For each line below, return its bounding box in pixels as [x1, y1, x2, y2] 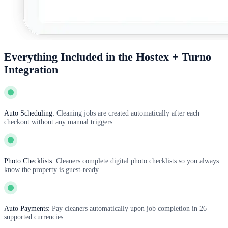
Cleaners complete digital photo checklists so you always [56, 156, 219, 165]
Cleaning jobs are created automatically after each [56, 108, 199, 117]
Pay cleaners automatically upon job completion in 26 [52, 204, 207, 213]
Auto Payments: [4, 204, 50, 213]
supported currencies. [4, 213, 65, 221]
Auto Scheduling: [4, 108, 54, 117]
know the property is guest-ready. [4, 165, 100, 174]
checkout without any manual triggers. [4, 117, 115, 126]
